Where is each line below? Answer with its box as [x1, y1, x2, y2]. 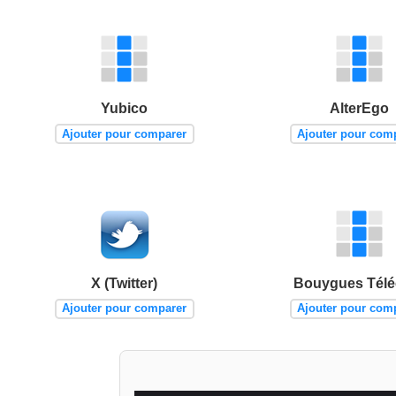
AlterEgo [329, 100, 389, 116]
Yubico [101, 100, 148, 116]
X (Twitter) [91, 275, 158, 291]
